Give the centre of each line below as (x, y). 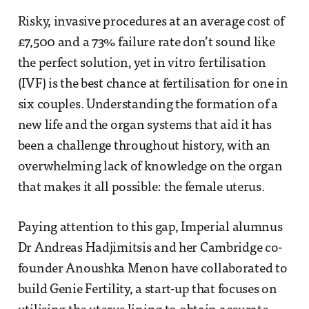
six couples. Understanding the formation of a (148, 105)
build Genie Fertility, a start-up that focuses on (147, 290)
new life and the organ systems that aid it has (144, 126)
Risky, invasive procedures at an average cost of (151, 22)
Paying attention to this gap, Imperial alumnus (150, 228)
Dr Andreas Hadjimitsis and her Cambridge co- (150, 248)
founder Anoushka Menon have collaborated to (152, 269)
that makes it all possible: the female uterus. (141, 188)
